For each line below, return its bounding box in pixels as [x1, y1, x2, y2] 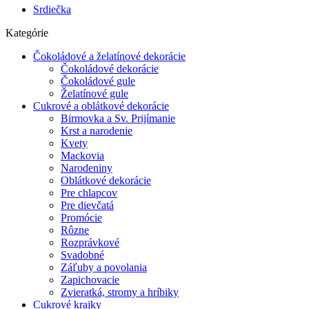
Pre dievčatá [61, 199, 114, 211]
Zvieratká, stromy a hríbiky [61, 286, 179, 298]
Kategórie [6, 27, 48, 39]
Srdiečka [33, 3, 71, 15]
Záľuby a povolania [61, 261, 147, 273]
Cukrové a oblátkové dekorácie [33, 100, 169, 112]
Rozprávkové [61, 237, 119, 248]
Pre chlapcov [61, 187, 117, 199]
